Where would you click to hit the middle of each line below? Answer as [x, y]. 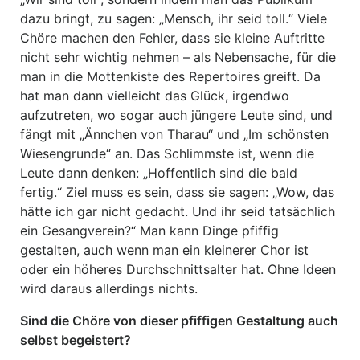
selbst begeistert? [76, 340]
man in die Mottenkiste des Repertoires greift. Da [170, 76]
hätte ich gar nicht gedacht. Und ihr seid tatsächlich [178, 211]
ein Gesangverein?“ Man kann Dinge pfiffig [149, 231]
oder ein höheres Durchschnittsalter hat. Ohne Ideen [178, 269]
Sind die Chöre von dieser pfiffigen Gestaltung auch [179, 321]
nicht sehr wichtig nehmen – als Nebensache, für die [178, 57]
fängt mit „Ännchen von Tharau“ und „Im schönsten [174, 134]
